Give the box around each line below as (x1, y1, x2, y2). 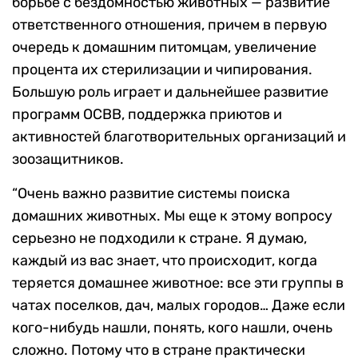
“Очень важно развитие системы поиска (12, 184, 290, 202)
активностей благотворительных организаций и (12, 127, 346, 145)
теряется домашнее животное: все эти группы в (12, 273, 344, 292)
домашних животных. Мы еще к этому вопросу (12, 206, 332, 225)
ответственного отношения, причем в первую (12, 15, 327, 34)
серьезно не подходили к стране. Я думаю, (12, 229, 307, 247)
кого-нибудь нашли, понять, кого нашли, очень (12, 318, 332, 336)
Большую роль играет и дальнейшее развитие (12, 82, 328, 101)
